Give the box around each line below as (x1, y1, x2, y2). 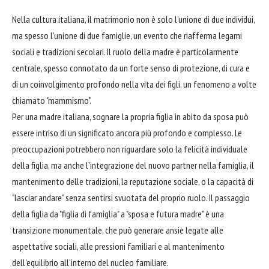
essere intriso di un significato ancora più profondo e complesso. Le (12, 127, 242, 139)
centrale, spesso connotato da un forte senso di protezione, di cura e (12, 62, 250, 74)
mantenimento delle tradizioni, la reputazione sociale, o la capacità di (12, 175, 253, 188)
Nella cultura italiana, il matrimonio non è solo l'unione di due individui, (12, 13, 255, 26)
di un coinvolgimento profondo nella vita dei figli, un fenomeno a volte (12, 78, 256, 91)
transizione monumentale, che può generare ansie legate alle (12, 224, 223, 237)
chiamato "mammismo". (12, 94, 91, 107)
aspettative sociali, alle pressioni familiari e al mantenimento (12, 240, 225, 253)
